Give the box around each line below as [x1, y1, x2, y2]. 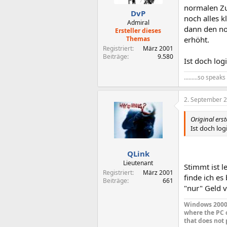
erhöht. [184, 34, 209, 45]
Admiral [127, 18, 149, 27]
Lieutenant [123, 158, 153, 167]
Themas [126, 34, 150, 43]
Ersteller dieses [115, 26, 161, 35]
